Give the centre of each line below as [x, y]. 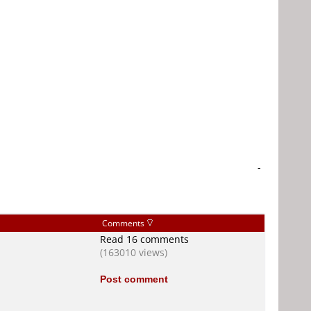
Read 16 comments [144, 239]
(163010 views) [134, 252]
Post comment [134, 279]
